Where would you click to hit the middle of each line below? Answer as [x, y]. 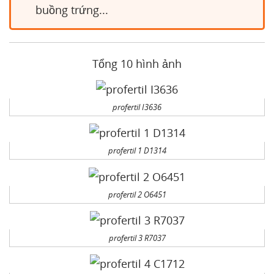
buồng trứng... [72, 10]
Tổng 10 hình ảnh [137, 64]
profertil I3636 [137, 107]
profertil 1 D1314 [137, 151]
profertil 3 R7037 [137, 238]
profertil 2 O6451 [137, 194]
